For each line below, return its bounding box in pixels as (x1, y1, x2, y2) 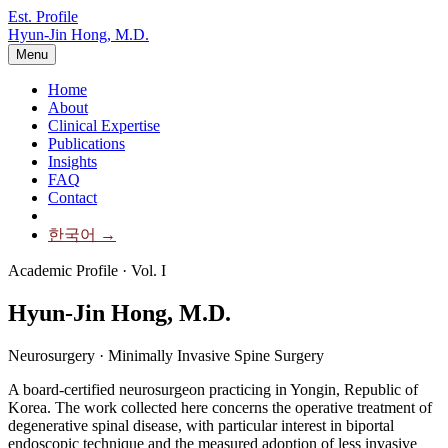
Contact (48, 189, 97, 206)
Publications (48, 135, 125, 152)
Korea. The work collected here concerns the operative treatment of (8, 398, 432, 416)
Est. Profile (8, 8, 78, 25)
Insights (48, 153, 97, 170)
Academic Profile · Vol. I (8, 262, 166, 279)
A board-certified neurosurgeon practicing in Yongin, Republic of (8, 380, 418, 398)
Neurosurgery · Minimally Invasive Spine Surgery (8, 346, 324, 364)
